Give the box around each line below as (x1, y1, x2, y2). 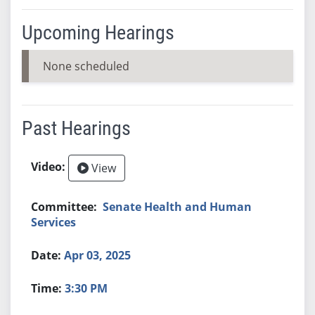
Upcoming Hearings (21, 20, 174, 44)
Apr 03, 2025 (64, 247, 131, 263)
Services (31, 214, 77, 230)
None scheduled (42, 58, 129, 74)
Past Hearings (21, 116, 131, 140)
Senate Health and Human (103, 198, 252, 214)
